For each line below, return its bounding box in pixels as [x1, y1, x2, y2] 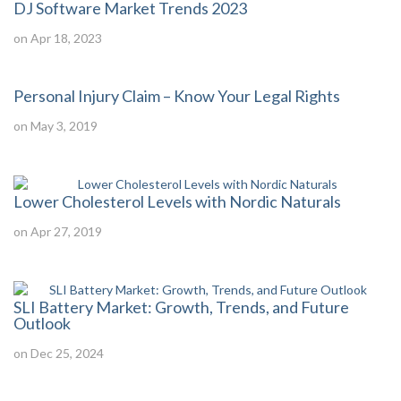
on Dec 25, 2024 [13, 346, 104, 361]
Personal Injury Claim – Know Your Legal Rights [13, 86, 340, 106]
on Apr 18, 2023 [13, 30, 102, 46]
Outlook [13, 313, 71, 333]
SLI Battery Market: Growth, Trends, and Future [13, 297, 349, 317]
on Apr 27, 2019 [13, 224, 102, 239]
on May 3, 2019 [13, 118, 98, 133]
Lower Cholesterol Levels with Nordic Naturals [13, 192, 341, 211]
